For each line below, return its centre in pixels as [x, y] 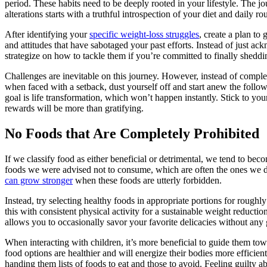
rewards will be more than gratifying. [74, 108]
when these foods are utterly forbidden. [147, 181]
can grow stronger [39, 181]
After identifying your [47, 35]
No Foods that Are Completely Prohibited [132, 134]
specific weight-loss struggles [144, 35]
